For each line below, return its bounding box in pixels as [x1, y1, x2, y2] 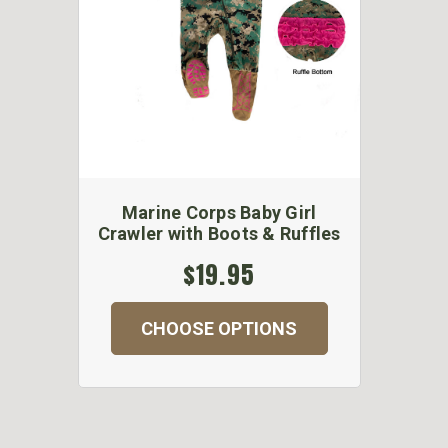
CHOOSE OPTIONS [141, 317, 297, 339]
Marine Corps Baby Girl [121, 201, 317, 223]
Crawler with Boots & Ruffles [97, 222, 341, 244]
